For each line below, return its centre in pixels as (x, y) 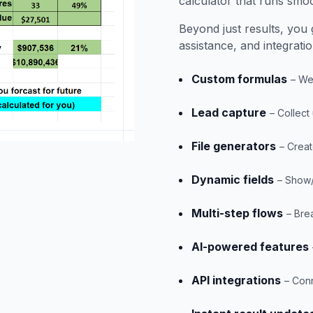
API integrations (236, 280)
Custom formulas (239, 79)
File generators (234, 146)
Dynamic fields (233, 180)
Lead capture (229, 112)
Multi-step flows (237, 213)
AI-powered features (250, 247)
